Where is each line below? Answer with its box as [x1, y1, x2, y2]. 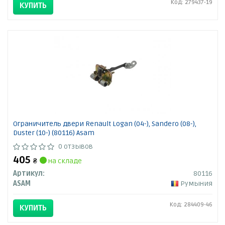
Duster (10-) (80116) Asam [13, 129, 94, 138]
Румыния [180, 179, 212, 188]
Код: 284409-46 [169, 201, 212, 209]
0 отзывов [58, 142, 93, 151]
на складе [46, 157, 82, 166]
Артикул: [13, 169, 45, 178]
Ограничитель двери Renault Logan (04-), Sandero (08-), [13, 120, 196, 129]
